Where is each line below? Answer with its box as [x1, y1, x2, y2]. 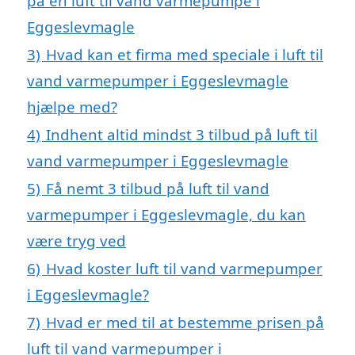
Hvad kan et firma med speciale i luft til [46, 44, 323, 64]
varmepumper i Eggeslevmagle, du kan [27, 204, 306, 224]
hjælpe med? [27, 96, 117, 116]
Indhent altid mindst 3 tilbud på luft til [46, 124, 318, 144]
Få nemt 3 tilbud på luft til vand [46, 177, 269, 198]
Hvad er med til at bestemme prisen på [46, 311, 324, 332]
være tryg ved [27, 230, 126, 250]
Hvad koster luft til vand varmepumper [46, 258, 323, 278]
